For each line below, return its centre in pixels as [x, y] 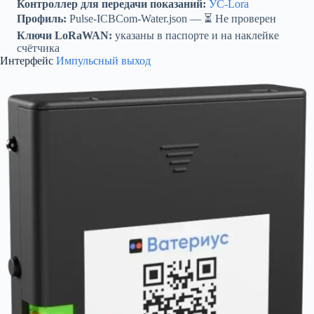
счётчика [38, 48]
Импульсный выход [103, 61]
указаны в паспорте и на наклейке [196, 36]
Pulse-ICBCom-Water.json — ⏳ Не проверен [171, 19]
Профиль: [42, 19]
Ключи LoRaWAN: [64, 36]
